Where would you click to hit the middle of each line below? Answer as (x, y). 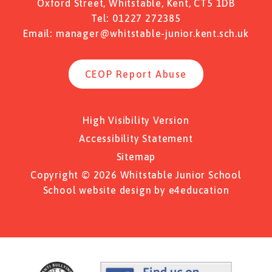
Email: (38, 33)
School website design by (106, 190)
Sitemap (136, 156)
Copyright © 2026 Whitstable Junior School (136, 175)
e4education (199, 190)
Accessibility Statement (136, 138)
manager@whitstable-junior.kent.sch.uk (152, 33)
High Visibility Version (136, 120)
